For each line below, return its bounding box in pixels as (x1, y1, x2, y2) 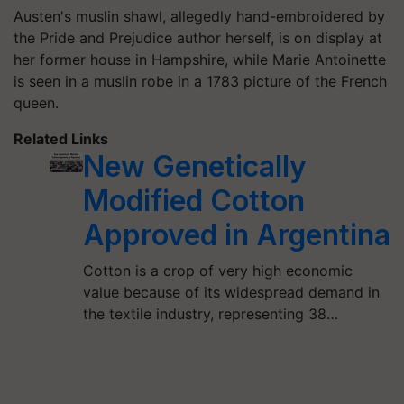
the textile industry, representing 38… (83, 305, 339, 323)
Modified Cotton (83, 183, 306, 218)
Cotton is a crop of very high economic (83, 262, 353, 280)
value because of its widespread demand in (83, 283, 381, 301)
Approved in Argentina (83, 217, 391, 252)
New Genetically (83, 149, 308, 184)
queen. (14, 94, 59, 112)
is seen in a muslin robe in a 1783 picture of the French (14, 72, 387, 90)
